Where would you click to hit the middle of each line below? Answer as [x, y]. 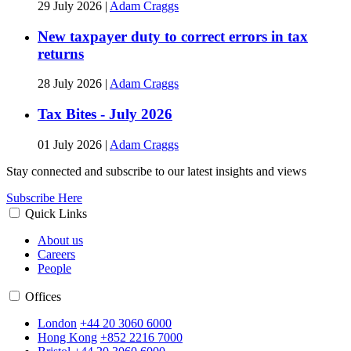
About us [60, 240]
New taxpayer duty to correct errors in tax [173, 36]
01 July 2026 [71, 144]
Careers [56, 254]
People [54, 268]
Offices [43, 296]
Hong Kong [67, 337]
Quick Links [56, 213]
